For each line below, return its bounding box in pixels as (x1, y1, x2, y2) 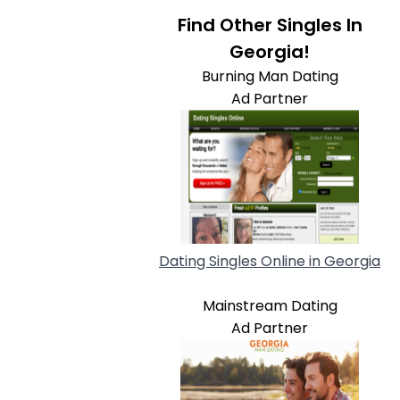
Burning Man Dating (201, 66, 338, 87)
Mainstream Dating (202, 296, 337, 316)
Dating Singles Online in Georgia (159, 251, 380, 271)
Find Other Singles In (177, 12, 362, 37)
